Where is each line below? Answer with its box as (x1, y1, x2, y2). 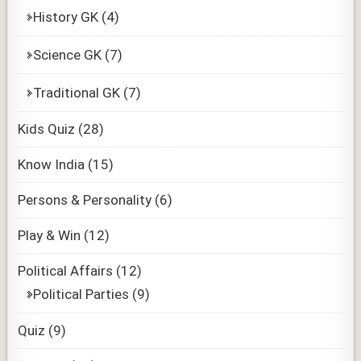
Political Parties (33, 285, 130, 302)
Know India (18, 156, 85, 172)
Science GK (33, 46, 102, 63)
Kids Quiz (18, 120, 76, 137)
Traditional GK (33, 84, 121, 101)
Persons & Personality (18, 191, 152, 208)
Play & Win (18, 226, 81, 243)
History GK (33, 8, 99, 25)
